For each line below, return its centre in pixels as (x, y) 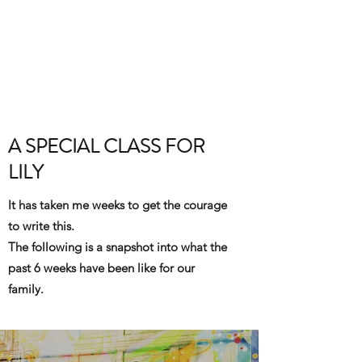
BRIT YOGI (129, 34)
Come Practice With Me (129, 63)
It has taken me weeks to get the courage (118, 205)
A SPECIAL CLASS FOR (107, 146)
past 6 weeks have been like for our (101, 268)
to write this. (41, 226)
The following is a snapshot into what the (118, 247)
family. (27, 289)
